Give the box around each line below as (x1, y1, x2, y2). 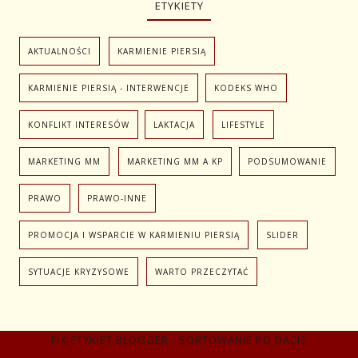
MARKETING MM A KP (127, 156, 224, 168)
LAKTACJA (153, 119, 196, 131)
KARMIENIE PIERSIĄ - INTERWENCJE (28, 82, 190, 94)
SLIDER (266, 229, 300, 241)
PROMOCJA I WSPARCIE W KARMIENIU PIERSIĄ (28, 229, 241, 241)
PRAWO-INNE (87, 193, 148, 205)
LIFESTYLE (221, 119, 266, 131)
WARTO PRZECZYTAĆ (155, 266, 249, 278)
